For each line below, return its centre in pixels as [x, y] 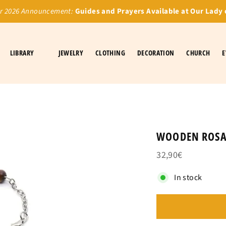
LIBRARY [22, 52]
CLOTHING [110, 52]
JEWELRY [71, 52]
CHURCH [198, 52]
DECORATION [156, 52]
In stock [188, 178]
